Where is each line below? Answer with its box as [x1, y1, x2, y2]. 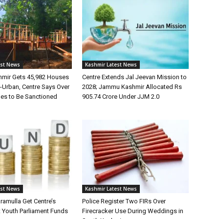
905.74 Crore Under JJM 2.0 [82, 92, 159, 100]
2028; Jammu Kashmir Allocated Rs [82, 83, 182, 90]
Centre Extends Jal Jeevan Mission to [82, 73, 187, 81]
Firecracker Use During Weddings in [82, 207, 183, 215]
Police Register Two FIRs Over [82, 197, 166, 205]
